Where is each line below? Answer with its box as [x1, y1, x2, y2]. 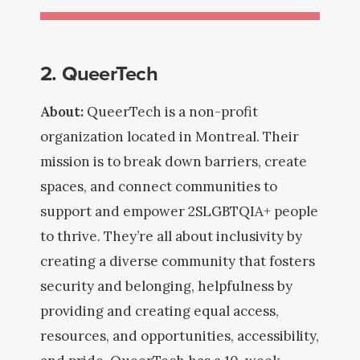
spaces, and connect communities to [40, 178, 277, 195]
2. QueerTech [40, 58, 157, 88]
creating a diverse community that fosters [40, 252, 315, 270]
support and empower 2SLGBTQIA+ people [40, 202, 318, 220]
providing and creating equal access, [40, 302, 279, 320]
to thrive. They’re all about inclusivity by [40, 227, 302, 245]
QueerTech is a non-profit [87, 103, 258, 121]
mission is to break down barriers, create [40, 153, 307, 170]
